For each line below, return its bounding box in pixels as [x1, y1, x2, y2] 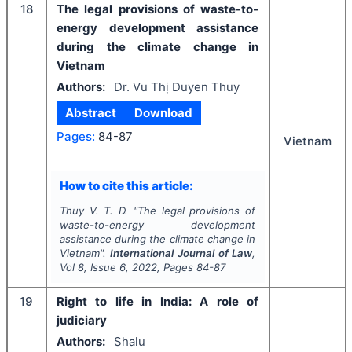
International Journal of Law [110, 247, 253, 260]
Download [134, 105, 192, 121]
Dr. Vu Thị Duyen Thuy [113, 79, 240, 94]
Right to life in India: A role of [57, 294, 258, 310]
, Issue [83, 261, 119, 274]
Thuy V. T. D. [59, 204, 129, 218]
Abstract [65, 105, 117, 121]
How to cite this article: [59, 178, 193, 193]
